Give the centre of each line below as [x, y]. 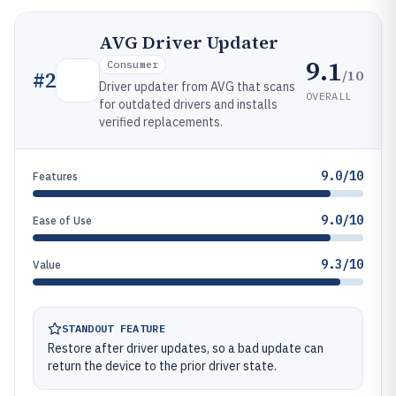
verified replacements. [161, 122]
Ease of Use [62, 221]
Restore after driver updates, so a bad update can [186, 348]
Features [55, 176]
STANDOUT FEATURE [114, 328]
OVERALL [329, 95]
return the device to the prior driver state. [162, 366]
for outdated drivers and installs [188, 104]
